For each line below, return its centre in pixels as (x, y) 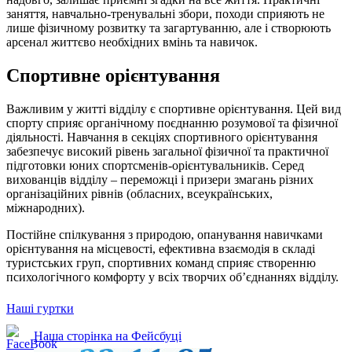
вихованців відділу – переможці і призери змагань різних (160, 179)
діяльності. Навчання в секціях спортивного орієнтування (162, 137)
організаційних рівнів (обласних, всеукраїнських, (139, 193)
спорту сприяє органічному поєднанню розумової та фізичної (172, 123)
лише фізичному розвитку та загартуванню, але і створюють (169, 27)
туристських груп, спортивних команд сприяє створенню (161, 262)
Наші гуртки (40, 308)
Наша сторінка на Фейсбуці (108, 335)
